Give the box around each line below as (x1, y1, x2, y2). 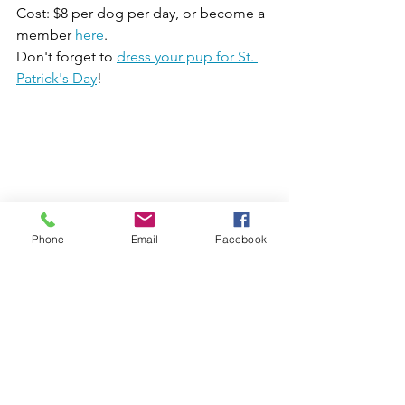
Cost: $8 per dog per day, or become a (16, 5, 268, 22)
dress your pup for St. (117, 48, 258, 65)
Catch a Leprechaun (31, 370, 158, 387)
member (16, 26, 75, 43)
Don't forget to (16, 48, 117, 65)
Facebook (215, 231, 267, 246)
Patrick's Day (16, 70, 97, 87)
